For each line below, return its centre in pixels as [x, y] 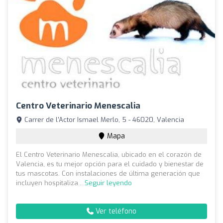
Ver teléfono [115, 212]
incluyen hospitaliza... [50, 183]
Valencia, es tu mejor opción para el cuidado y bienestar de [110, 164]
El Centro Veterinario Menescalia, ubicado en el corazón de [109, 155]
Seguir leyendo [108, 183]
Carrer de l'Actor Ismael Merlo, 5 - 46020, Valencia [103, 120]
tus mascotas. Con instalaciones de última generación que [108, 174]
